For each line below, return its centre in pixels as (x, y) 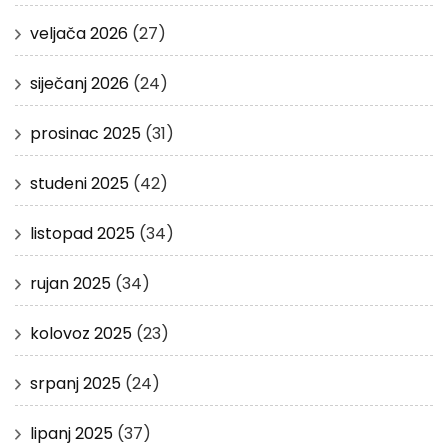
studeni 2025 (79, 183)
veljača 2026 (79, 33)
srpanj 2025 (75, 383)
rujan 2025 (70, 283)
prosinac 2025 (85, 133)
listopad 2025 (82, 233)
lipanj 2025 (71, 433)
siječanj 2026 (79, 83)
